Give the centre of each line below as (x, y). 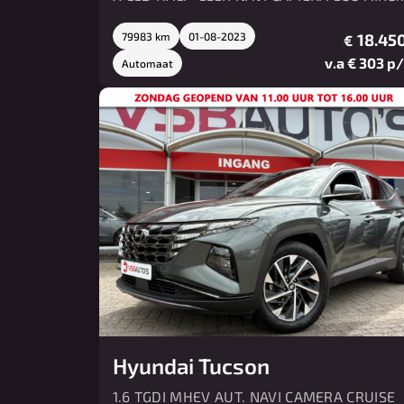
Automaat (147, 64)
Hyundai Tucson (191, 365)
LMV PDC (142, 17)
